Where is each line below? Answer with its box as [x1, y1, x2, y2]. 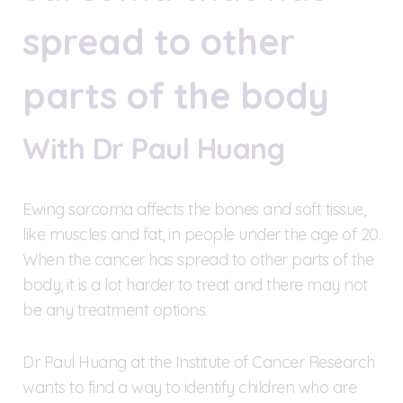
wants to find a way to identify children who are [22, 376, 356, 398]
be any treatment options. [22, 299, 208, 320]
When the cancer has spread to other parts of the [22, 248, 373, 270]
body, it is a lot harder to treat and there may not [22, 273, 368, 295]
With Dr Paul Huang [22, 130, 284, 166]
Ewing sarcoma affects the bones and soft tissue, [22, 198, 365, 219]
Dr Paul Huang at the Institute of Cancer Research [22, 351, 375, 372]
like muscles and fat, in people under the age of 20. [22, 223, 381, 245]
